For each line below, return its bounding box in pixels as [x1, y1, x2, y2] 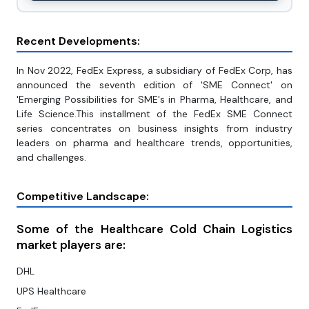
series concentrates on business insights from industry [17, 122, 292, 135]
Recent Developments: [17, 34, 140, 49]
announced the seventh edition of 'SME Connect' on [17, 79, 292, 92]
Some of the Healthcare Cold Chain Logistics [17, 221, 292, 237]
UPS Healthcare [17, 285, 86, 298]
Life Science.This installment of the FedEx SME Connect [17, 108, 292, 121]
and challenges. [17, 151, 86, 164]
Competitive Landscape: [17, 189, 149, 204]
